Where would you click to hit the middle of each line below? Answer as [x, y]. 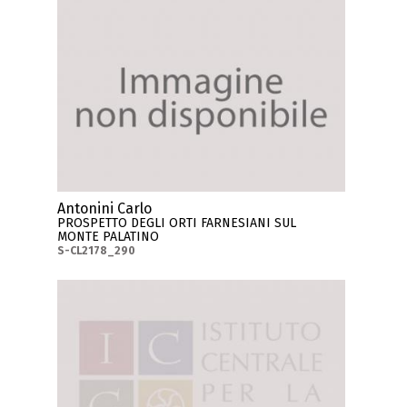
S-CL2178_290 [97, 250]
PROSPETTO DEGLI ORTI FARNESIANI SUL [177, 223]
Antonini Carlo [105, 208]
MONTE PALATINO [109, 236]
